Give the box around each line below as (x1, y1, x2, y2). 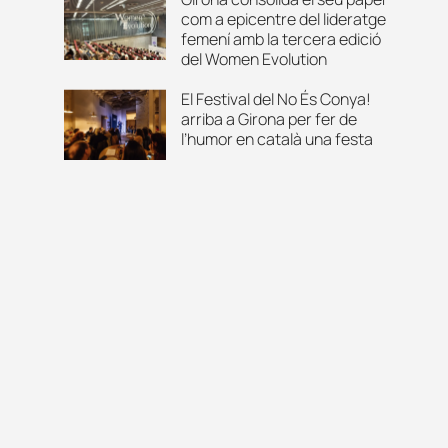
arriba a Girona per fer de (180, 107, 357, 130)
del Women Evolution (180, 47, 327, 70)
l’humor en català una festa (180, 127, 373, 150)
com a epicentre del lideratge (180, 7, 386, 30)
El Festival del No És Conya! (180, 87, 371, 110)
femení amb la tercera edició (180, 27, 381, 50)
